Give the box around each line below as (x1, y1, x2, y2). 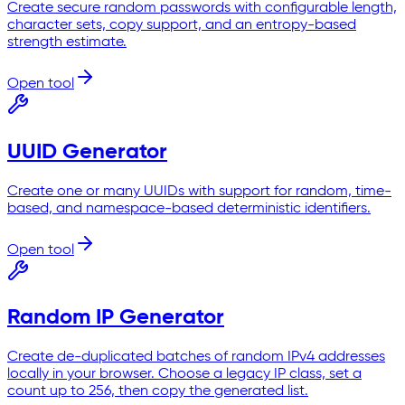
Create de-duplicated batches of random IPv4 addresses (7, 350, 385, 365)
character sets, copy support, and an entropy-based (7, 17, 356, 33)
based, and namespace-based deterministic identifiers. (7, 201, 371, 216)
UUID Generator (7, 140, 167, 163)
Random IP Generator (7, 306, 224, 329)
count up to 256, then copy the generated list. (7, 384, 308, 400)
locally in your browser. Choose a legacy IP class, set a (7, 367, 362, 382)
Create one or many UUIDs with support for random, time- (7, 184, 391, 199)
